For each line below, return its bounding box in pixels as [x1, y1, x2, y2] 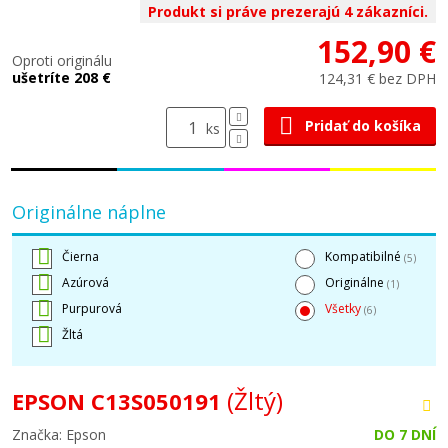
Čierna [62, 248, 99, 265]
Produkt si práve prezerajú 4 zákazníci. [148, 2, 428, 21]
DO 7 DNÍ [374, 425, 436, 444]
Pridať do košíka [305, 116, 421, 135]
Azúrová [62, 274, 109, 291]
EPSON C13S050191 [12, 386, 227, 416]
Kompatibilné [325, 248, 404, 265]
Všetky [325, 300, 364, 317]
